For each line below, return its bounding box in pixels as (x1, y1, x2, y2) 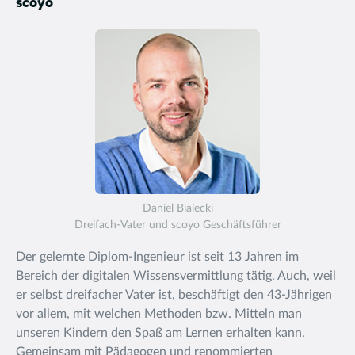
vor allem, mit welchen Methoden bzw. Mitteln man (16, 307, 302, 320)
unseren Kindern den (16, 326, 135, 339)
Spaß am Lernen (135, 326, 223, 339)
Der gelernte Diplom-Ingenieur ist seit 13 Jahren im (16, 250, 299, 263)
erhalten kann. (223, 326, 305, 339)
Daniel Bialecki (142, 202, 213, 214)
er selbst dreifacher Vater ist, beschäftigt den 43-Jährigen (16, 288, 332, 301)
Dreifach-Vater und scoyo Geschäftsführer (74, 219, 281, 231)
